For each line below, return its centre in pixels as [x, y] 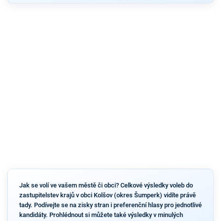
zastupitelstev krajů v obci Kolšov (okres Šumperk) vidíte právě [107, 195]
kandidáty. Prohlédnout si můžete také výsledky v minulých [101, 215]
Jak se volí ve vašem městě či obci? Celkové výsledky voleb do [106, 185]
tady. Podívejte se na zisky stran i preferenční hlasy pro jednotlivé [110, 205]
